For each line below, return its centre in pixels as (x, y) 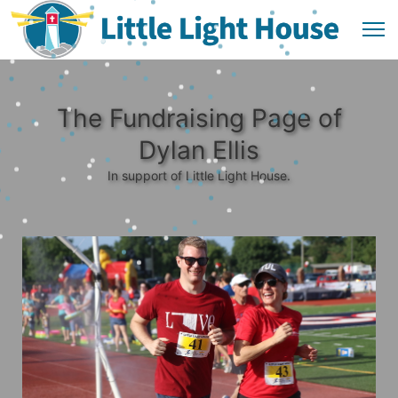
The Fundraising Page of (199, 118)
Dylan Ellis (199, 150)
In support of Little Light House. (199, 175)
